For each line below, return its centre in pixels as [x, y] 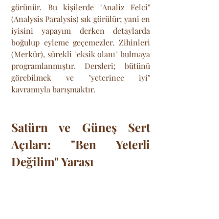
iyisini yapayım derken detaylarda [81, 30]
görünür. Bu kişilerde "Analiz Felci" [81, 7]
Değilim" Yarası [53, 161]
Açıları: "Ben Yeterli [81, 144]
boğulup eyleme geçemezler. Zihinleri [81, 42]
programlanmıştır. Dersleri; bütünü [81, 66]
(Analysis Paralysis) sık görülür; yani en [81, 19]
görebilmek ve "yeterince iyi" [81, 77]
